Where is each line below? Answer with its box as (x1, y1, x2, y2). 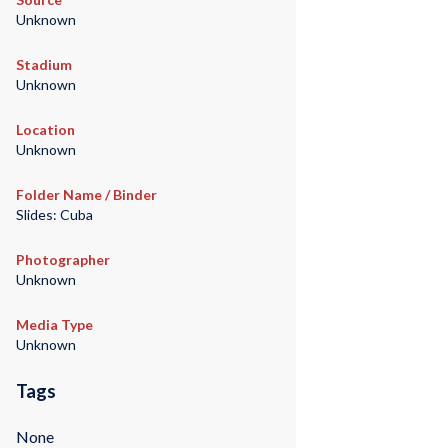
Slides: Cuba (15, 206, 93, 224)
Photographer (15, 251, 110, 269)
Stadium (15, 56, 72, 74)
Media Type (15, 316, 93, 334)
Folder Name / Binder (15, 186, 157, 204)
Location (15, 121, 75, 139)
